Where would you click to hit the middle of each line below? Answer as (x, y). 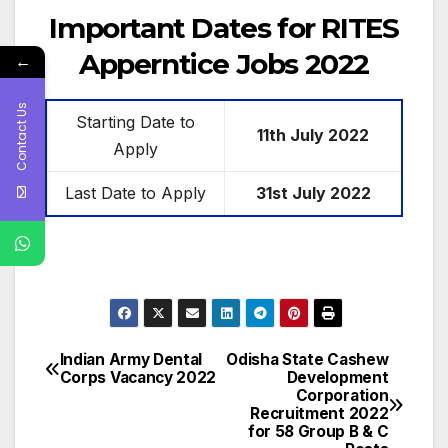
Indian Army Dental (131, 360)
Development (337, 378)
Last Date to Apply (135, 193)
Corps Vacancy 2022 (138, 378)
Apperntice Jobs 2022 (223, 63)
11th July (292, 135)
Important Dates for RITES (224, 27)
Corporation (342, 396)
